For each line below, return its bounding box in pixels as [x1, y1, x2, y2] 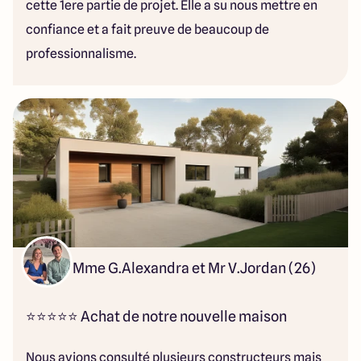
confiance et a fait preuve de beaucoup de [26, 22, 269, 37]
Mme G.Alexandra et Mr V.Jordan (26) [73, 259, 316, 276]
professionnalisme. [26, 46, 139, 61]
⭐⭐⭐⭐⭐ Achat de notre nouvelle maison [26, 308, 289, 325]
